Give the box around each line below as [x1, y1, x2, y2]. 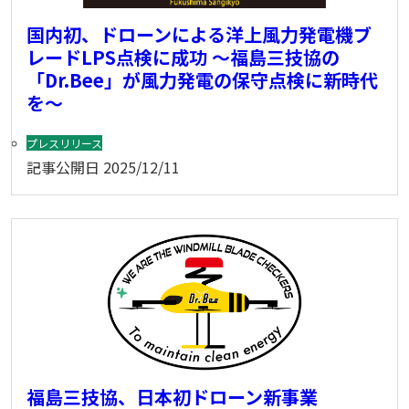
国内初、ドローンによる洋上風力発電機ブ [26, 20, 372, 47]
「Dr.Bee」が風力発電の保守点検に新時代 [26, 66, 378, 93]
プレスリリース [26, 134, 102, 151]
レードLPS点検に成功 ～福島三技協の [26, 43, 340, 70]
